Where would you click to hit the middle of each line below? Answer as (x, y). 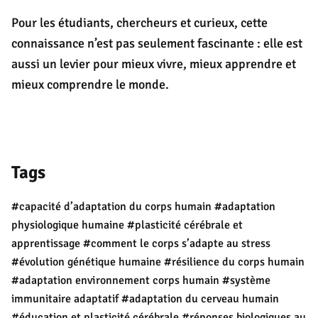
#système (246, 281)
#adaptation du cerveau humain (200, 299)
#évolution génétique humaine (86, 262)
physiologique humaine (68, 225)
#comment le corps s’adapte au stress (177, 244)
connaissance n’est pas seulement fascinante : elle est (157, 44)
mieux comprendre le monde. (90, 85)
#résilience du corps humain (234, 262)
